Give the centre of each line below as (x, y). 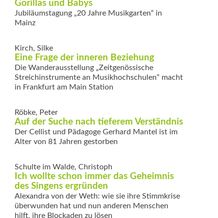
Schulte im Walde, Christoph (64, 167)
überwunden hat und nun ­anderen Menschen (91, 206)
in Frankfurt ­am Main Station (64, 87)
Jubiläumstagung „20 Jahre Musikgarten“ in (88, 13)
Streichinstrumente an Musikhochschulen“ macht (99, 77)
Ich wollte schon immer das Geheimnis (94, 176)
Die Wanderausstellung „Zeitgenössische (84, 67)
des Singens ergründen (61, 186)
